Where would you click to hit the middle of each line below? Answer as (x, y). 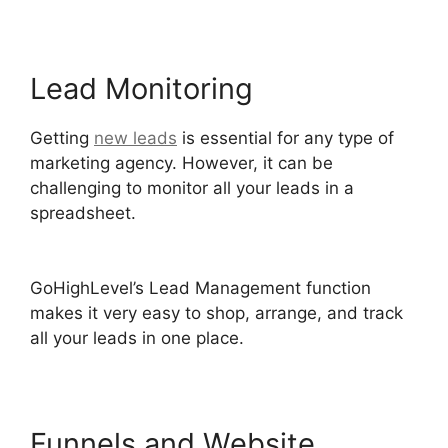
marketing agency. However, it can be (181, 162)
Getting (62, 137)
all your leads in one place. (137, 338)
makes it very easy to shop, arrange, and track (216, 313)
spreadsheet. (83, 212)
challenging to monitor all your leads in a (192, 187)
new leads (135, 137)
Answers (65, 237)
